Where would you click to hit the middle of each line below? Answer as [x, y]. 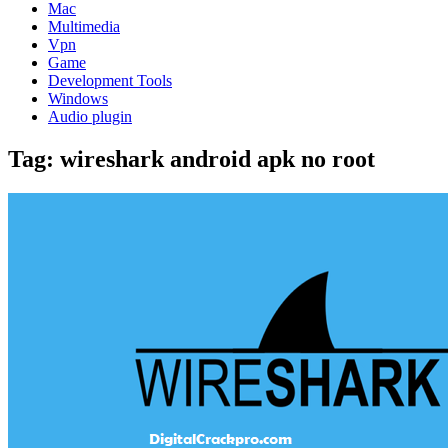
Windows [78, 98]
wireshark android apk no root [217, 158]
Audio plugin [90, 116]
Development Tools [110, 80]
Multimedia [84, 26]
